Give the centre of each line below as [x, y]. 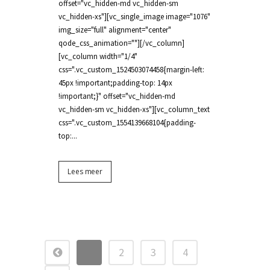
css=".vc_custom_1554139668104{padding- [127, 123]
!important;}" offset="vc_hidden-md [117, 96]
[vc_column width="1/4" [98, 56]
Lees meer [85, 171]
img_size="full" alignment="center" [115, 30]
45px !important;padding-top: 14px [115, 83]
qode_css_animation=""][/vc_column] [121, 43]
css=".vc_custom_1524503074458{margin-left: [131, 70]
